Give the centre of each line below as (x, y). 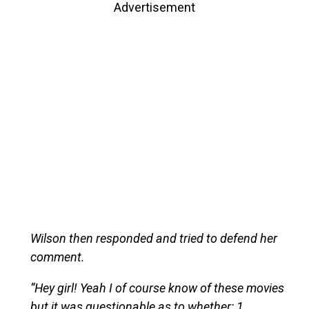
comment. (57, 257)
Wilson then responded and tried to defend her (153, 238)
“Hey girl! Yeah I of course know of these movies (157, 288)
